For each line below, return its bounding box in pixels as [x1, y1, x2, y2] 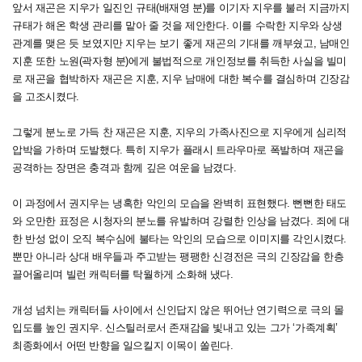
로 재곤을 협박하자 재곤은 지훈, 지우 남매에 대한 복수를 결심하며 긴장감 [12, 73, 350, 86]
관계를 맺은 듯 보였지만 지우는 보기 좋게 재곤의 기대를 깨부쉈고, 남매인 [12, 37, 350, 50]
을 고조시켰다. [12, 90, 79, 103]
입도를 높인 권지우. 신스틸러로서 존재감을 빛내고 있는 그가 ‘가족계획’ [12, 322, 339, 335]
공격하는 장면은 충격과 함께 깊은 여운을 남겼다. [12, 162, 239, 175]
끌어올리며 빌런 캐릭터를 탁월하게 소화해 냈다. [12, 268, 234, 281]
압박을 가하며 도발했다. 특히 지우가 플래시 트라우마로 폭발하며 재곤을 [12, 144, 344, 157]
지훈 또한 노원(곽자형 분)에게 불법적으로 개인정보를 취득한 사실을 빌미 [12, 55, 347, 68]
